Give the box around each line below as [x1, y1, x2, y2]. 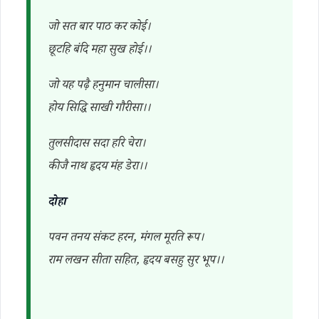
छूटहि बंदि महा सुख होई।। [48, 41, 151, 61]
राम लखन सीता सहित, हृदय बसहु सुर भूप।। [48, 252, 224, 271]
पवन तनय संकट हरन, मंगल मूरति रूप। [48, 229, 204, 249]
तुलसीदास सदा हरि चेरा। [48, 135, 145, 155]
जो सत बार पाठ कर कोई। [48, 19, 150, 38]
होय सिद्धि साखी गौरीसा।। [48, 100, 150, 119]
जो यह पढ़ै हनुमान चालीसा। [48, 77, 158, 96]
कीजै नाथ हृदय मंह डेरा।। [48, 158, 147, 177]
